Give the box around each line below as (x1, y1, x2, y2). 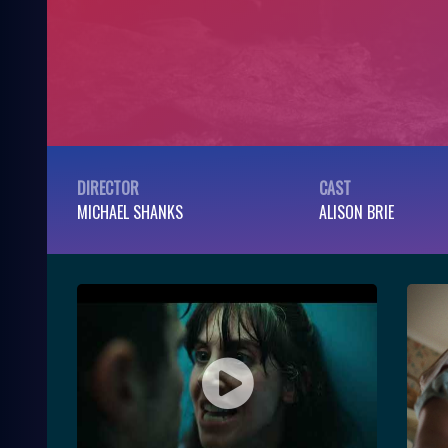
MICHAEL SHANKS (77, 199, 183, 224)
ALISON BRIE (319, 199, 394, 224)
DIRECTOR (77, 175, 139, 200)
